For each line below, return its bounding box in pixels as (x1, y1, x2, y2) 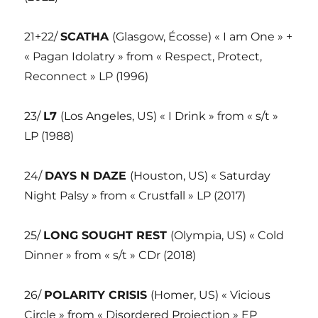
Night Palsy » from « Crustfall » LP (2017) (24, 189, 246, 203)
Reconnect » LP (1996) (24, 70, 149, 84)
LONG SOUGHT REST (43, 229, 171, 243)
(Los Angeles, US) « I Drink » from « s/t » (60, 109, 279, 124)
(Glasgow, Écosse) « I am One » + (112, 30, 293, 44)
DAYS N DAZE (45, 169, 131, 183)
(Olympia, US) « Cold (170, 229, 285, 243)
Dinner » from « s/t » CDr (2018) (24, 248, 197, 263)
